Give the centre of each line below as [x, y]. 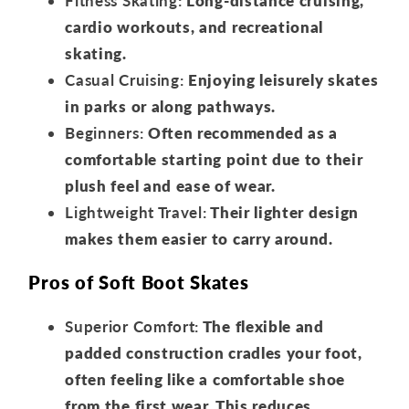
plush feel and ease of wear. [170, 186]
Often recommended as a [241, 133]
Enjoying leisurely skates [281, 80]
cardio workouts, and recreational [194, 27]
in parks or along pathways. [170, 107]
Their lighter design [283, 213]
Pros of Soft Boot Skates [139, 283]
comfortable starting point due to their [214, 160]
